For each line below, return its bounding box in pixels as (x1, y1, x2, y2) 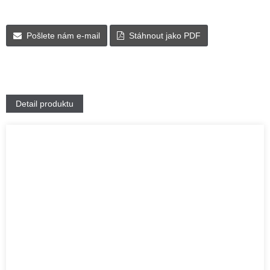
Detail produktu (16, 98, 74, 108)
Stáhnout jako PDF (129, 30, 201, 40)
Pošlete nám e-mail (27, 30, 100, 40)
